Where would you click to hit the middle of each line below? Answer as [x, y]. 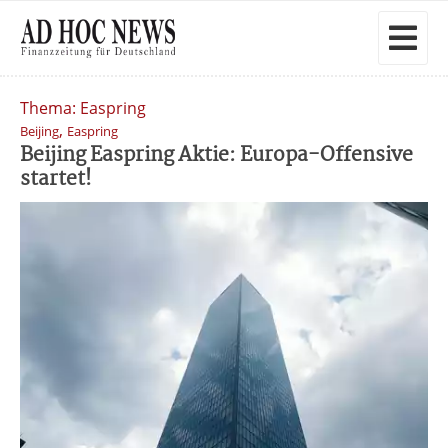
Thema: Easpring [83, 108]
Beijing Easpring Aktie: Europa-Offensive [216, 155]
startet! [56, 179]
